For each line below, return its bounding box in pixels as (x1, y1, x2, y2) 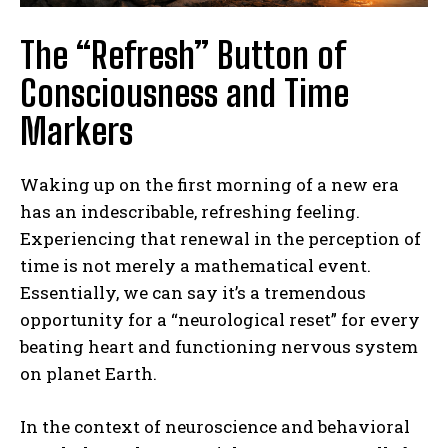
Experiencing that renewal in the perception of (20, 226, 421, 250)
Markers (20, 109, 133, 153)
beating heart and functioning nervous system (20, 334, 418, 358)
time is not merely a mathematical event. (20, 253, 371, 277)
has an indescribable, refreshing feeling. (20, 199, 360, 223)
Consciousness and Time (20, 71, 349, 115)
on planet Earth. (20, 361, 157, 385)
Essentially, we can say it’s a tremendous (20, 280, 366, 304)
